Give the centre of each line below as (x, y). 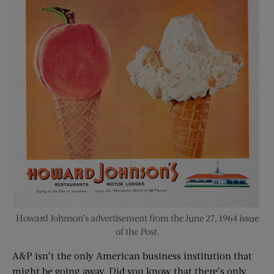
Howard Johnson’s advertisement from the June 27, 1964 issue (137, 218)
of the (128, 231)
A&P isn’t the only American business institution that (132, 255)
